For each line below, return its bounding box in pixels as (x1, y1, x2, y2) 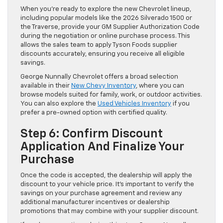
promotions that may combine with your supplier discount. (20, 208, 199, 215)
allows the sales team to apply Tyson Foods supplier (20, 41, 177, 48)
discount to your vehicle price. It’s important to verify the (20, 181, 194, 188)
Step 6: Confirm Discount (20, 127, 163, 140)
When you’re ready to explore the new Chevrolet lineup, (20, 5, 191, 12)
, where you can (136, 82, 184, 89)
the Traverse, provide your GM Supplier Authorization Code (20, 23, 200, 30)
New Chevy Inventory (71, 82, 136, 89)
